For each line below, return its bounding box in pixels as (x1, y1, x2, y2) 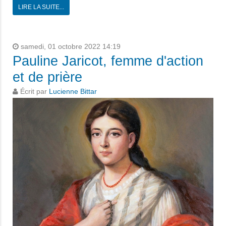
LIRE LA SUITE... (18, 3, 64, 11)
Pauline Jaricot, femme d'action (13, 53, 203, 69)
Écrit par (18, 87, 49, 95)
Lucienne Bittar (49, 87, 97, 95)
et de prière (13, 69, 82, 85)
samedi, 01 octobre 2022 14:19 (19, 42, 121, 50)
